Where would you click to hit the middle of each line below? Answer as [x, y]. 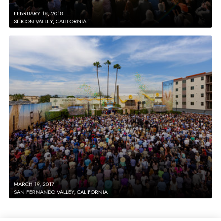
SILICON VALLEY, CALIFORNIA [50, 21]
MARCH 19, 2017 [34, 184]
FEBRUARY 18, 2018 [38, 13]
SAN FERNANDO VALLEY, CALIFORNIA [61, 192]
